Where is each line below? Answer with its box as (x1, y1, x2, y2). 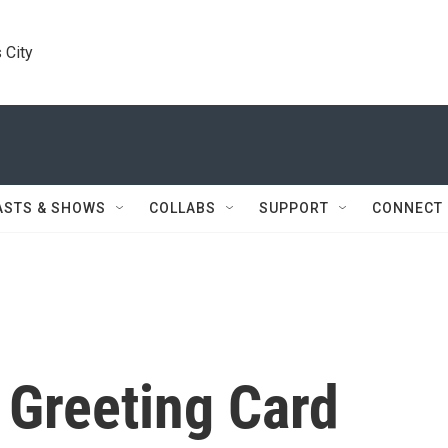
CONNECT (372, 200, 443, 216)
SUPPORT (259, 200, 329, 216)
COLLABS (149, 200, 216, 216)
